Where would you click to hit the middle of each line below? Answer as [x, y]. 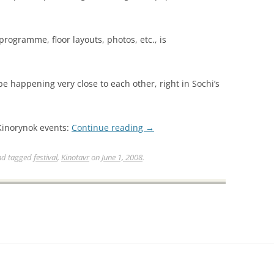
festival [46, 157]
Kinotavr [75, 157]
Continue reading [109, 128]
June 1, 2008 [122, 157]
